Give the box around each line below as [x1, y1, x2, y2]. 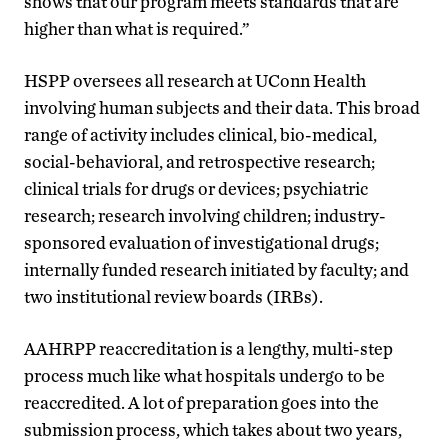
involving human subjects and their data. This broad [24, 96, 420, 118]
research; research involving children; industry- [24, 204, 386, 226]
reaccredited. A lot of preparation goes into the [24, 391, 379, 413]
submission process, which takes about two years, [24, 418, 402, 440]
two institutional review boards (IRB [24, 285, 304, 307]
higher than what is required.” [24, 17, 253, 39]
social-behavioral [24, 150, 159, 172]
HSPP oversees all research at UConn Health [24, 69, 366, 91]
